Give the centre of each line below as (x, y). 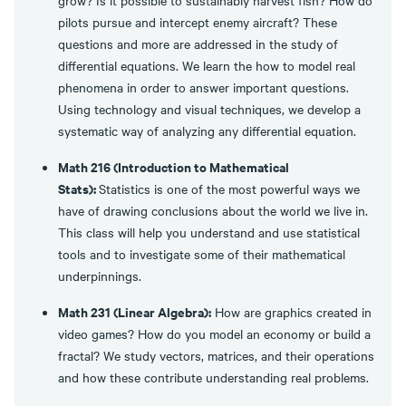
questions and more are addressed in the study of (198, 43)
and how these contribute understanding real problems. (215, 377)
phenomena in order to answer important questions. (203, 87)
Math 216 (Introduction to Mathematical (174, 166)
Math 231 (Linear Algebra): (135, 311)
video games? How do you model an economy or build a (214, 333)
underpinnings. (101, 275)
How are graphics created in (291, 312)
